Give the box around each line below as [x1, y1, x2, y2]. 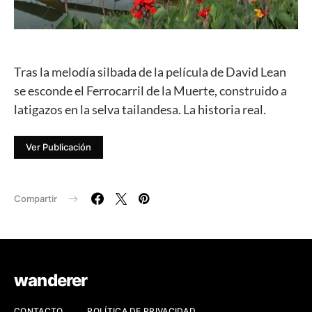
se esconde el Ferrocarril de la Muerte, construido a [14, 82, 287, 98]
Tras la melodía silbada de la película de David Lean [14, 63, 286, 79]
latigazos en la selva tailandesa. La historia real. [14, 101, 266, 117]
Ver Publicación [26, 141, 91, 153]
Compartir [14, 192, 57, 204]
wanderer [14, 270, 88, 290]
